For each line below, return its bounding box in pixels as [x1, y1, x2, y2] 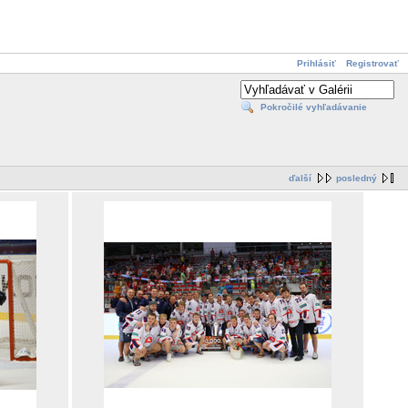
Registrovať [346, 58, 399, 68]
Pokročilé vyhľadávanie [260, 102, 367, 113]
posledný [336, 173, 377, 184]
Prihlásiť [297, 58, 336, 68]
